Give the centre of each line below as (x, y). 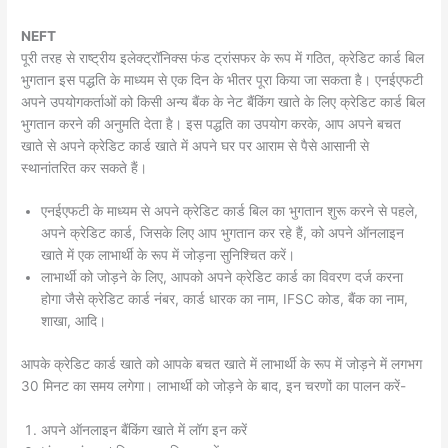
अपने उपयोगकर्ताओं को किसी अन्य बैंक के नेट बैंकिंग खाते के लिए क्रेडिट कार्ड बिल (223, 101)
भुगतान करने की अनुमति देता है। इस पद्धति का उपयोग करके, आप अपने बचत (211, 123)
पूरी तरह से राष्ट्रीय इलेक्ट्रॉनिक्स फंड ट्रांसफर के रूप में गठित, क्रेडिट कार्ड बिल (223, 57)
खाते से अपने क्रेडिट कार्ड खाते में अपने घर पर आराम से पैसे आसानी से (195, 145)
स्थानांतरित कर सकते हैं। (84, 167)
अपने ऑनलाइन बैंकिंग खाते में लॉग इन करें (144, 429)
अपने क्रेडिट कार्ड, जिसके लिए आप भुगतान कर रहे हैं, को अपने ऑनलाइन (223, 233)
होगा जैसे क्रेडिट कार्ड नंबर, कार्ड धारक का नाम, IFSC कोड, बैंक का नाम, (225, 299)
